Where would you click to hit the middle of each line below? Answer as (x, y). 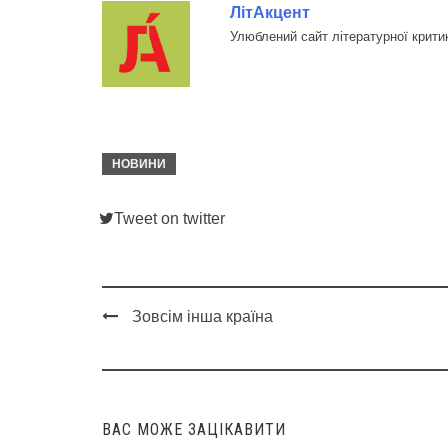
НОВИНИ (139, 164)
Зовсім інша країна (202, 317)
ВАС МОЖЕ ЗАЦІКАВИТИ (194, 430)
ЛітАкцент (269, 12)
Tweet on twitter (169, 219)
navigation (151, 367)
